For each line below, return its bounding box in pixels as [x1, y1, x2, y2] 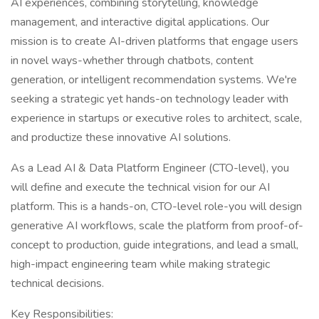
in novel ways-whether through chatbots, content [11, 53, 253, 68]
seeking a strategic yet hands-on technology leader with [11, 91, 288, 107]
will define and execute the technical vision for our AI [11, 179, 270, 195]
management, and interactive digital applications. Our [11, 14, 269, 30]
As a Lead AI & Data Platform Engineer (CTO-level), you [11, 160, 289, 176]
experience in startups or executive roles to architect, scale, [11, 110, 302, 126]
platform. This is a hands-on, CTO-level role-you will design [11, 199, 302, 214]
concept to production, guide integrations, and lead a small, [11, 237, 298, 253]
